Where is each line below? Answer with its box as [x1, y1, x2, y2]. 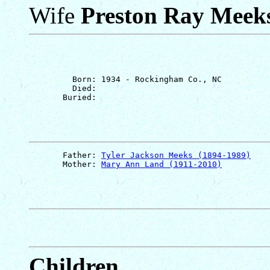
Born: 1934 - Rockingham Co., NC [29, 74, 222, 84]
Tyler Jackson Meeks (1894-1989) [101, 150, 251, 160]
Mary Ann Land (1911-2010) [101, 159, 222, 169]
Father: [29, 150, 101, 160]
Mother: [29, 159, 101, 169]
